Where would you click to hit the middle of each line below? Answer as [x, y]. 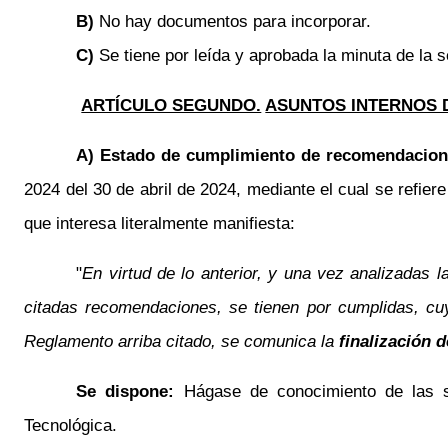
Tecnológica [68, 425]
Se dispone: [130, 391]
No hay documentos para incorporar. [235, 21]
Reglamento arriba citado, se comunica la [182, 341]
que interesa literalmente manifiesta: [160, 223]
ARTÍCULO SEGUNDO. [171, 105]
